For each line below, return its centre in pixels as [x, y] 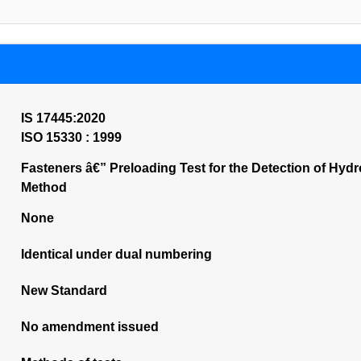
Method [44, 187]
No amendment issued [89, 327]
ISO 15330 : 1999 [71, 137]
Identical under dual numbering [116, 254]
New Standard [64, 290]
